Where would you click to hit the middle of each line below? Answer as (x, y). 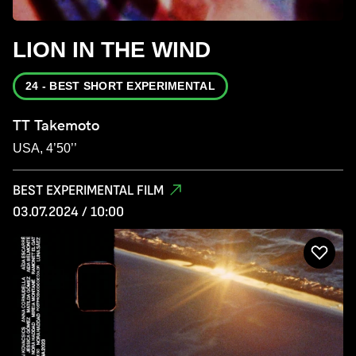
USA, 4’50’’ (45, 148)
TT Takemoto (56, 125)
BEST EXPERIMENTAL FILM (88, 190)
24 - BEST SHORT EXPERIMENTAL (120, 85)
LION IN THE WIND (112, 49)
